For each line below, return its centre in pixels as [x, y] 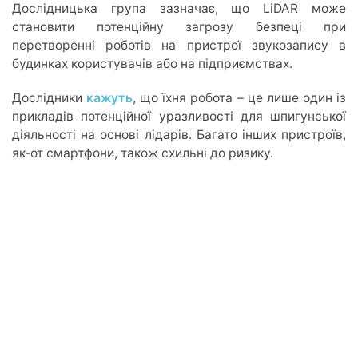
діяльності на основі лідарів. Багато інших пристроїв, [179, 134]
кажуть [110, 97]
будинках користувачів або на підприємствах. [152, 63]
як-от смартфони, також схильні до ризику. [143, 153]
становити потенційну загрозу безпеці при [179, 26]
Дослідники [50, 97]
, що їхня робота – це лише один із [240, 97]
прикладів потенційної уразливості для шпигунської [179, 116]
